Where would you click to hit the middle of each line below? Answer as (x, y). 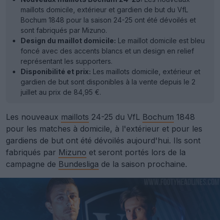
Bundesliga (79, 164)
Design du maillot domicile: (68, 40)
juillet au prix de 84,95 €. (61, 92)
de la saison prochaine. (143, 164)
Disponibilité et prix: (56, 71)
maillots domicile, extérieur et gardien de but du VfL (104, 9)
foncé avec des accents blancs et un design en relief (107, 51)
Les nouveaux (33, 117)
